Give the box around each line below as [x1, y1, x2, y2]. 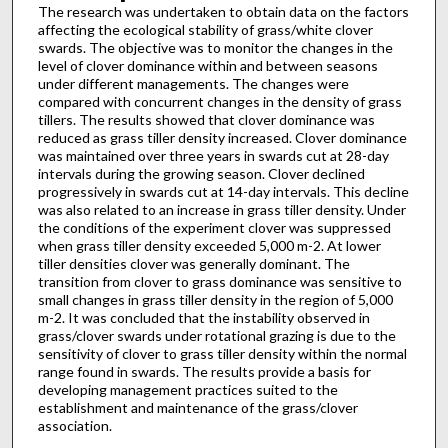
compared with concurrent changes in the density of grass [37, 92, 402, 110]
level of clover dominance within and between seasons [37, 56, 378, 74]
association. [37, 416, 112, 434]
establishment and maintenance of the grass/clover [37, 398, 358, 416]
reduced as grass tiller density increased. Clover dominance [37, 128, 407, 146]
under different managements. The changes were [37, 74, 349, 92]
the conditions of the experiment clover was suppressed [37, 218, 391, 236]
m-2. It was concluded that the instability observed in [37, 308, 370, 326]
